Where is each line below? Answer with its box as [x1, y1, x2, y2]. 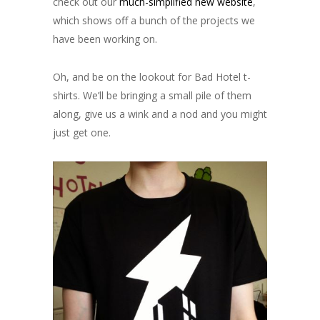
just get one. [53, 125, 111, 139]
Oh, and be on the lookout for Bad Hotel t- [53, 69, 251, 84]
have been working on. [53, 31, 157, 46]
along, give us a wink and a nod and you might [53, 106, 267, 121]
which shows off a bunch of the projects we [53, 13, 255, 27]
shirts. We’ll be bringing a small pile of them [53, 88, 251, 102]
